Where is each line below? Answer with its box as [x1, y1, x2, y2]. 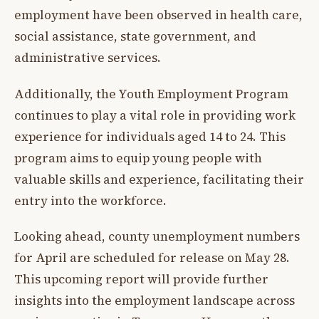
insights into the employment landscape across [14, 292, 295, 310]
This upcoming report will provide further [14, 271, 268, 288]
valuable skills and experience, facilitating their [14, 170, 304, 188]
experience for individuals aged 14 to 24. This [14, 127, 286, 145]
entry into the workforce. [14, 192, 167, 209]
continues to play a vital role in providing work [14, 106, 296, 124]
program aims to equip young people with [14, 149, 262, 167]
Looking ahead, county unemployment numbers [14, 228, 300, 246]
